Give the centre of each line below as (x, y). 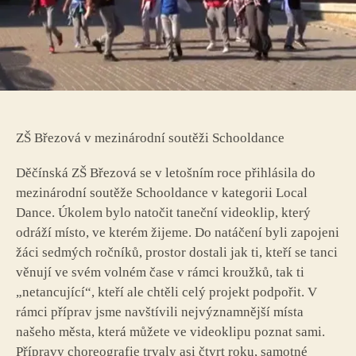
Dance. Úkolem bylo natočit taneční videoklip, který (163, 213)
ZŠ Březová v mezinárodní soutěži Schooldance (150, 137)
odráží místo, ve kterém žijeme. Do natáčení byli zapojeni (178, 233)
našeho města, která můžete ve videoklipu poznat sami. (170, 332)
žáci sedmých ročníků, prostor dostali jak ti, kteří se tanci (177, 253)
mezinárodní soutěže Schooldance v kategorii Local (162, 193)
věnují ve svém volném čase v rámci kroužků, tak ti (160, 273)
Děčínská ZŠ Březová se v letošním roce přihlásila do (166, 173)
